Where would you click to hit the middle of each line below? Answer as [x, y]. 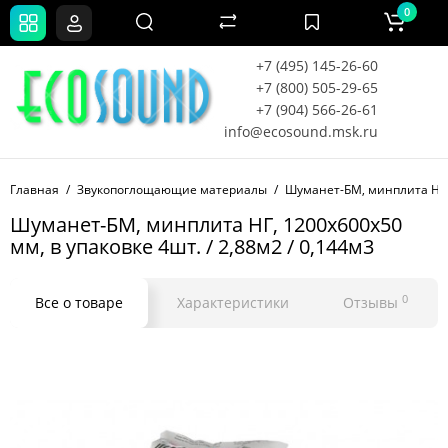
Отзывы [372, 302]
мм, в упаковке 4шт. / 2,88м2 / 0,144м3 [192, 246]
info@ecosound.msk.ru [301, 131]
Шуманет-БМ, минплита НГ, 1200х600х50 [206, 224]
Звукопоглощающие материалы [172, 189]
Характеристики [233, 302]
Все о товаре [79, 302]
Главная [34, 189]
